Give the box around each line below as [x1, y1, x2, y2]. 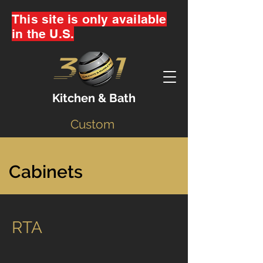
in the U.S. [12, 26, 75, 41]
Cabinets [9, 161, 83, 182]
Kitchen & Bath [52, 91, 136, 105]
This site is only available [12, 12, 167, 26]
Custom [70, 117, 117, 131]
